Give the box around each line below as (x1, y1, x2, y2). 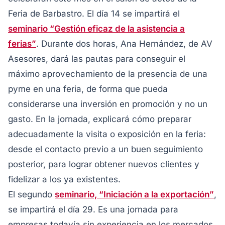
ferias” (8, 39, 36, 49)
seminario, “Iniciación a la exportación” (55, 189, 214, 199)
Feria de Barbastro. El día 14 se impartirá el (8, 9, 180, 19)
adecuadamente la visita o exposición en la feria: (8, 129, 206, 139)
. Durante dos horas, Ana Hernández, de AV (36, 39, 212, 49)
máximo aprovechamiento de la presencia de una (8, 69, 207, 79)
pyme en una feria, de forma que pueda (8, 84, 168, 94)
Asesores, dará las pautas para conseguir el (8, 54, 185, 64)
